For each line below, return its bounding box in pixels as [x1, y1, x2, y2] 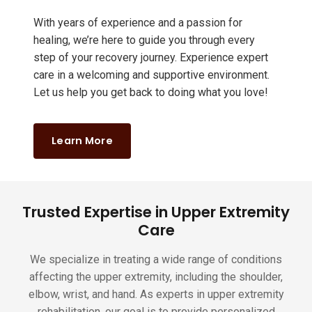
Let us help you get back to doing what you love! [33, 86, 268, 100]
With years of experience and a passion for [33, 16, 242, 30]
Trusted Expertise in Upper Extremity [22, 201, 290, 224]
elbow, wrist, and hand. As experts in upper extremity [28, 288, 284, 302]
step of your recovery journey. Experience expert [33, 51, 268, 65]
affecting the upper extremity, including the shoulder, [29, 270, 283, 284]
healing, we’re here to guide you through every [33, 33, 255, 47]
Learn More [52, 134, 113, 148]
